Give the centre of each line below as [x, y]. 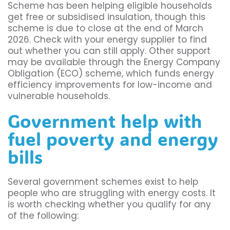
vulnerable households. [59, 96]
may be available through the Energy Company [114, 62]
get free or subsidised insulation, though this [107, 17]
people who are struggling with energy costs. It [112, 193]
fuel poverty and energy [113, 139]
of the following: [43, 216]
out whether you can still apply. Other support [109, 51]
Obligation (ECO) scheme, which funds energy [111, 74]
